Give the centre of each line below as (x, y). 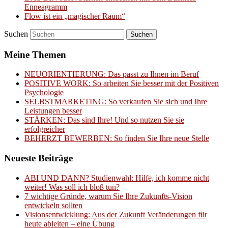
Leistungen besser (53, 111)
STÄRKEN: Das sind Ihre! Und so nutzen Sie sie (104, 120)
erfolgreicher (45, 129)
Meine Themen (35, 54)
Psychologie (44, 93)
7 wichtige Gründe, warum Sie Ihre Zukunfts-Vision (108, 196)
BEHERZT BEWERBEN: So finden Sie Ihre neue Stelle (117, 138)
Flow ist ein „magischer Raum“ (75, 16)
